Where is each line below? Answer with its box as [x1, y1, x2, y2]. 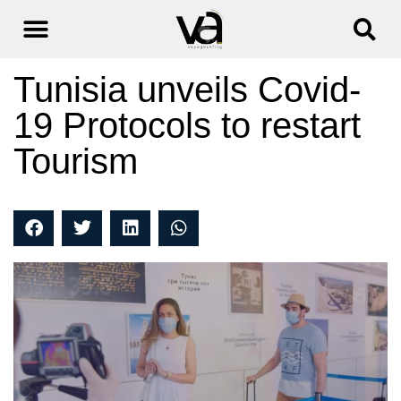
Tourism [13, 141, 138, 182]
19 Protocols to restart [13, 106, 361, 146]
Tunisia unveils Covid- [13, 70, 361, 110]
